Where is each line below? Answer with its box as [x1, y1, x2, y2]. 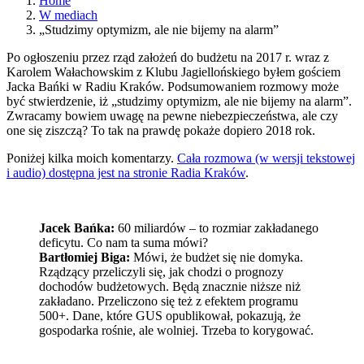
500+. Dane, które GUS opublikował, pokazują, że [39, 309, 301, 323]
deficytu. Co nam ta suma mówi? [39, 236, 208, 249]
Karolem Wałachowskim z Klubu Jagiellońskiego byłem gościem [6, 65, 340, 79]
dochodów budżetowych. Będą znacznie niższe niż [39, 279, 301, 293]
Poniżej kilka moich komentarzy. [6, 151, 177, 165]
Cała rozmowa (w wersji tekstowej [177, 151, 355, 165]
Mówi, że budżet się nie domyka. [130, 250, 303, 264]
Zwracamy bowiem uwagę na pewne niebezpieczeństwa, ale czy [6, 109, 338, 123]
